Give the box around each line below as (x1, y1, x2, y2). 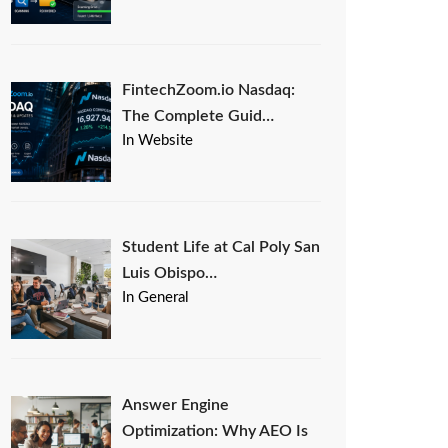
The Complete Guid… (122, 108, 275, 124)
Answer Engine (122, 396, 230, 413)
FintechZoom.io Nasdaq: (122, 82, 296, 98)
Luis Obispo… (122, 265, 218, 282)
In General (122, 290, 190, 306)
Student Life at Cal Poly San (122, 239, 321, 256)
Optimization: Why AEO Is (122, 422, 309, 439)
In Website (122, 133, 194, 148)
